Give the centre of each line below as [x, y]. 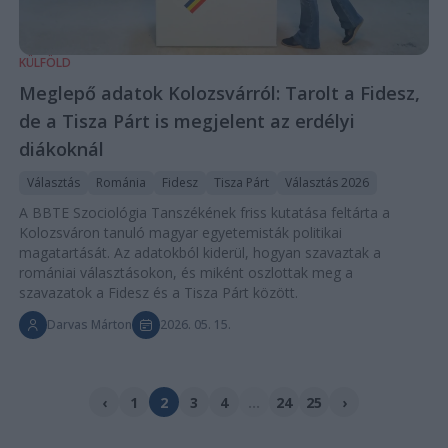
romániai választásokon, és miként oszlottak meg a [185, 273]
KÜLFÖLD [44, 63]
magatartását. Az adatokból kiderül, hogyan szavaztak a [199, 253]
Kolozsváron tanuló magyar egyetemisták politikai [180, 233]
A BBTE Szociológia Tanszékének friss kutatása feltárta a [204, 213]
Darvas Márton [89, 325]
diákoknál [61, 149]
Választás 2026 [326, 183]
